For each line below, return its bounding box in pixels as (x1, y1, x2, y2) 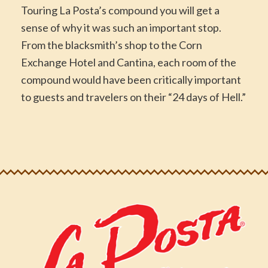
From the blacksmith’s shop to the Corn (21, 38, 202, 52)
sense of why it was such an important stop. (21, 21, 221, 35)
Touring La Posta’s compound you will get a (21, 4, 220, 17)
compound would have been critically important (21, 73, 241, 87)
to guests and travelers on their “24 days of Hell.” (21, 90, 246, 104)
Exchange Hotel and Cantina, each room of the (21, 56, 236, 69)
